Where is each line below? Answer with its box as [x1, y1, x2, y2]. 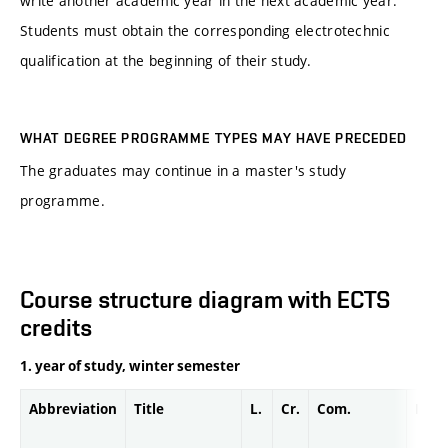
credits [20, 314, 92, 342]
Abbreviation [29, 400, 117, 419]
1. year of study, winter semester [20, 357, 240, 376]
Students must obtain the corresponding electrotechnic [20, 21, 390, 41]
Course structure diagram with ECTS [20, 286, 390, 314]
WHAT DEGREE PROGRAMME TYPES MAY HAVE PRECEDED [20, 130, 408, 147]
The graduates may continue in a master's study [20, 161, 346, 181]
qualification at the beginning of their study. [20, 51, 311, 71]
